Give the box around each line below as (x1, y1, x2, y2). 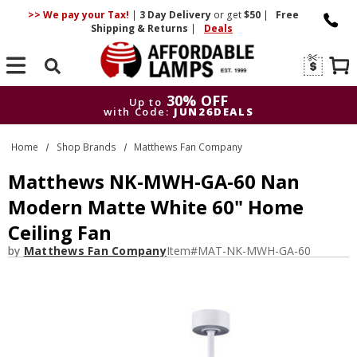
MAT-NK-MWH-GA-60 (197, 243, 311, 258)
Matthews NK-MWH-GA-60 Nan (8, 169, 300, 194)
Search (35, 80, 71, 95)
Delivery (166, 8, 214, 22)
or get (213, 8, 241, 22)
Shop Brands (56, 139, 116, 154)
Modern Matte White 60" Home (8, 194, 304, 220)
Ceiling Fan (8, 220, 112, 245)
